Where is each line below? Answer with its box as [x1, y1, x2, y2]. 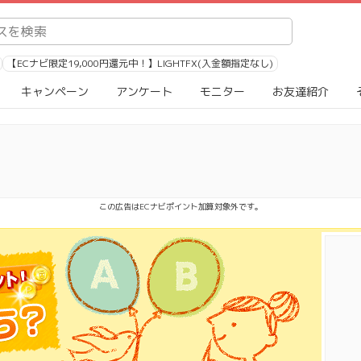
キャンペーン [21, 84, 89, 99]
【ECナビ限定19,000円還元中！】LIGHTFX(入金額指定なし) [7, 56, 273, 70]
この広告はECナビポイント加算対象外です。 [98, 201, 263, 212]
